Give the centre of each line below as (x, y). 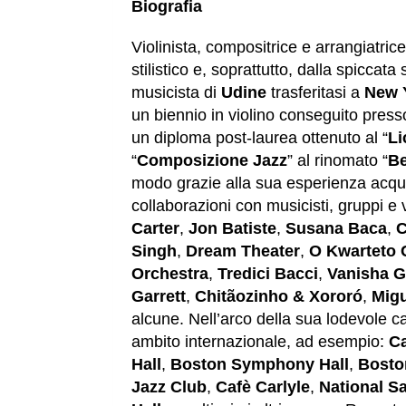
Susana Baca (336, 229)
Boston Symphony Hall (260, 365)
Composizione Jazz (212, 161)
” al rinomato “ (338, 161)
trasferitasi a (315, 93)
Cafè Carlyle (263, 387)
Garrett (159, 297)
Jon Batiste (232, 229)
